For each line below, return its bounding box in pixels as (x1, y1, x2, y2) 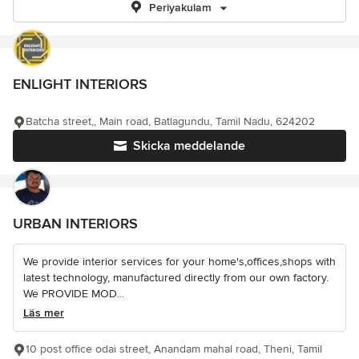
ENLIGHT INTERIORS (13, 75, 147, 93)
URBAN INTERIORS (13, 215, 138, 232)
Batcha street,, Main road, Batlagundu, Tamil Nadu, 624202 (26, 115, 315, 128)
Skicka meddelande (133, 138, 245, 154)
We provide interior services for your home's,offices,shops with (23, 255, 336, 268)
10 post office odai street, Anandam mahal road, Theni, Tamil (26, 342, 322, 356)
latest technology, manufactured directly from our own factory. (23, 271, 329, 284)
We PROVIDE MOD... (23, 287, 124, 301)
